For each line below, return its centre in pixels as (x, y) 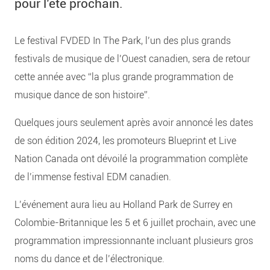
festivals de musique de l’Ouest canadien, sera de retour (132, 58)
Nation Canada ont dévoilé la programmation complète (131, 159)
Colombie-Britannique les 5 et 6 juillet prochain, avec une (135, 222)
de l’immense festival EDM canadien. (93, 177)
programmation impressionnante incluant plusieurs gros (134, 240)
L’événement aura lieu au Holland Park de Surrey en (124, 204)
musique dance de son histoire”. (82, 95)
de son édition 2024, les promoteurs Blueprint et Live (125, 140)
